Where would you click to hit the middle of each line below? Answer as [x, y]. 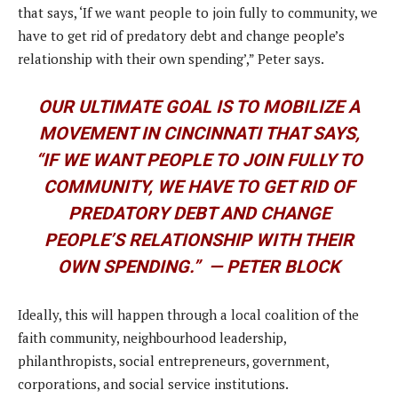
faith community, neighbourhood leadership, [152, 338]
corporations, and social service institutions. [153, 384]
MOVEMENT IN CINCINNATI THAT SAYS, [199, 134]
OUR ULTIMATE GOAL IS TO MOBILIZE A [199, 107]
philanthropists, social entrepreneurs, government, [173, 361]
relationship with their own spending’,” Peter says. [171, 59]
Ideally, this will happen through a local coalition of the [188, 315]
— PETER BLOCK [275, 267]
